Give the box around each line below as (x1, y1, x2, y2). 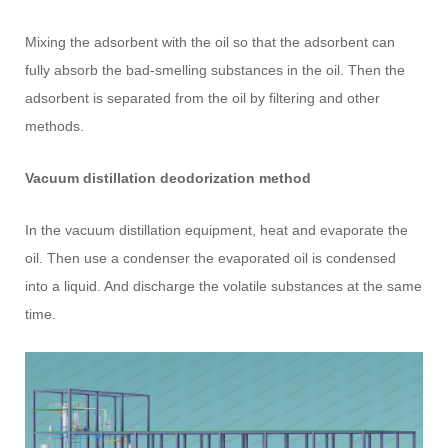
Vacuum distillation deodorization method (25, 169, 312, 186)
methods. (25, 117, 85, 134)
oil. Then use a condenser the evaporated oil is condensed (25, 249, 397, 266)
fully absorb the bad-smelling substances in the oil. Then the (25, 61, 406, 78)
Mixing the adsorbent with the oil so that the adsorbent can (25, 33, 396, 50)
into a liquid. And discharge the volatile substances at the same (25, 277, 423, 294)
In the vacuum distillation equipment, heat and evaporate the (25, 221, 409, 238)
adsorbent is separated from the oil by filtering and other (25, 89, 381, 106)
